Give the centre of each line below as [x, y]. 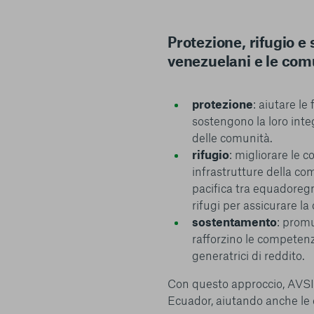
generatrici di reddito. [248, 255]
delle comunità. [232, 137]
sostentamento [234, 221]
